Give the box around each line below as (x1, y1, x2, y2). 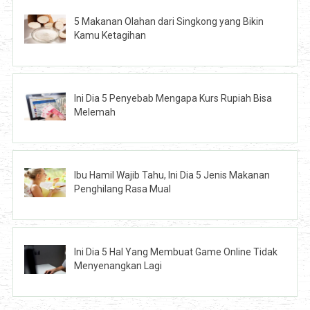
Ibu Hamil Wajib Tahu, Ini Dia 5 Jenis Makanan (74, 169, 271, 181)
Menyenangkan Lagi (74, 259, 163, 271)
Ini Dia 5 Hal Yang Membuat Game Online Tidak (74, 246, 278, 257)
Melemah (74, 106, 116, 118)
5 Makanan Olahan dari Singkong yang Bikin (74, 15, 264, 27)
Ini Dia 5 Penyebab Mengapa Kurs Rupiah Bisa (74, 92, 273, 104)
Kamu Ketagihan (74, 29, 147, 41)
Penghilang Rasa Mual (74, 183, 172, 194)
